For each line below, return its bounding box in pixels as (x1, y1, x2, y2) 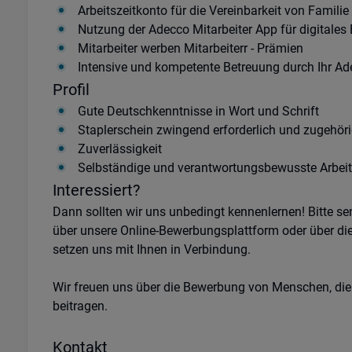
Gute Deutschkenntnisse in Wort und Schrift (77, 104, 319, 119)
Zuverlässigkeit (77, 141, 162, 156)
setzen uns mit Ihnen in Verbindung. (52, 242, 251, 257)
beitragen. (52, 299, 108, 313)
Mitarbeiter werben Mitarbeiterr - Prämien (77, 41, 303, 56)
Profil (52, 80, 90, 99)
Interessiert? (52, 181, 140, 200)
